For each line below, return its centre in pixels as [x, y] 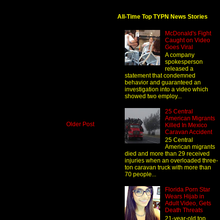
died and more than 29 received [167, 154]
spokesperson [184, 62]
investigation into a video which [166, 90]
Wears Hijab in [184, 197]
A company [179, 55]
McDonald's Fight [188, 33]
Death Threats [184, 210]
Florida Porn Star [187, 190]
